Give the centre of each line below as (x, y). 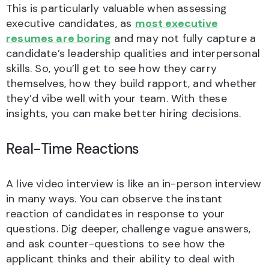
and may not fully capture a (184, 39)
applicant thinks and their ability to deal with (121, 259)
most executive (177, 24)
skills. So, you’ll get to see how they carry (111, 69)
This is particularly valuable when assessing (116, 9)
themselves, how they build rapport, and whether (132, 84)
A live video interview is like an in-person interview (134, 184)
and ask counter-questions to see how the (116, 244)
